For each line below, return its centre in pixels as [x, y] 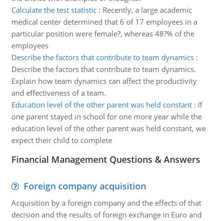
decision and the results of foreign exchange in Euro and [106, 215]
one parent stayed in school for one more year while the [106, 116]
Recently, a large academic [147, 10]
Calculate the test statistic [54, 10]
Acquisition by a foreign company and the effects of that [106, 203]
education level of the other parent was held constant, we [108, 128]
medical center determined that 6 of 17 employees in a [104, 22]
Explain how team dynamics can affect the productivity [104, 81]
